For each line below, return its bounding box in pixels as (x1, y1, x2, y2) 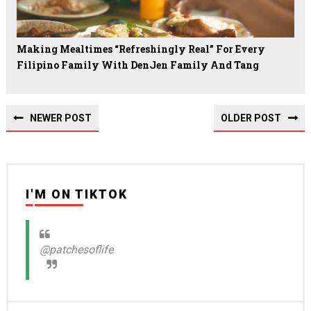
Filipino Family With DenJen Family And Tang (16, 58, 259, 72)
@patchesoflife (39, 242, 113, 256)
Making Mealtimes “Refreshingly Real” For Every (16, 42, 265, 56)
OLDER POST (221, 112, 282, 124)
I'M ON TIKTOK (25, 187, 128, 201)
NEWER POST (29, 112, 92, 124)
